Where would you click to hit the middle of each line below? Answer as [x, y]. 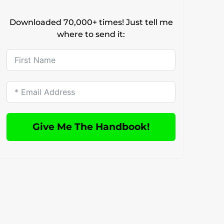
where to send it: [91, 34]
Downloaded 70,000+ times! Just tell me [91, 22]
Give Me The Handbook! [91, 127]
